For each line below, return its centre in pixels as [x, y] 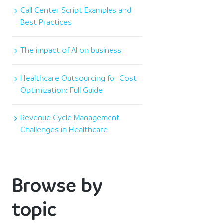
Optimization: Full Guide [62, 90]
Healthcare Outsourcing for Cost [79, 78]
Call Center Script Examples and [76, 10]
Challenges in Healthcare [64, 130]
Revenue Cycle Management [70, 118]
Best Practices [46, 22]
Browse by [57, 185]
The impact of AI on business [71, 50]
